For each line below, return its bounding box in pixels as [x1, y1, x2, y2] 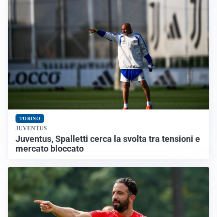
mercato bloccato [15, 143, 86, 154]
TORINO [19, 115, 40, 121]
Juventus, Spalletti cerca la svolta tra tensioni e [15, 134, 200, 144]
